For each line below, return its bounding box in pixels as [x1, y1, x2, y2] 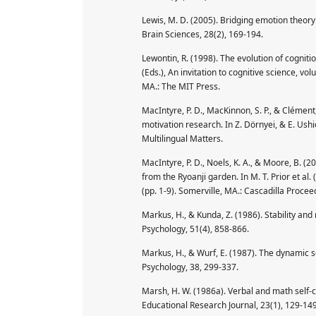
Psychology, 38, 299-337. [142, 260, 238, 273]
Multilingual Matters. [142, 132, 223, 145]
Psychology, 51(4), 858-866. [142, 222, 249, 235]
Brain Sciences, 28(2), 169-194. [142, 28, 263, 40]
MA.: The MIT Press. [142, 80, 220, 92]
